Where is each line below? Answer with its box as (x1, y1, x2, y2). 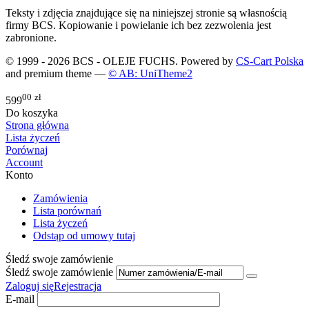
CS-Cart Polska (236, 55, 303, 68)
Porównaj (6, 143, 48, 156)
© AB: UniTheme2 (108, 68, 192, 80)
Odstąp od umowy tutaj (33, 229, 135, 241)
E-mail (6, 292, 34, 305)
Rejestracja (54, 279, 101, 292)
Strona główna (6, 119, 69, 131)
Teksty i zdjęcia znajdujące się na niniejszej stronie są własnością (6, 7, 287, 19)
